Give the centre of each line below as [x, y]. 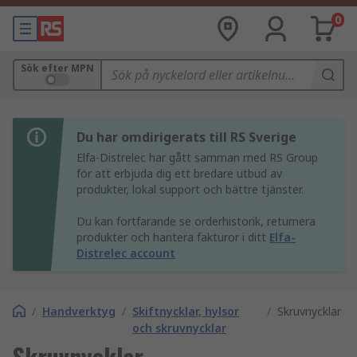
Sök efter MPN [57, 68]
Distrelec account [126, 253]
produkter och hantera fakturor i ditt [173, 237]
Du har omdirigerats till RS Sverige [186, 137]
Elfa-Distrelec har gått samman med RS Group [197, 157]
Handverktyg [79, 311]
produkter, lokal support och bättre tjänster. [190, 189]
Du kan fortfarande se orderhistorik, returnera [196, 221]
